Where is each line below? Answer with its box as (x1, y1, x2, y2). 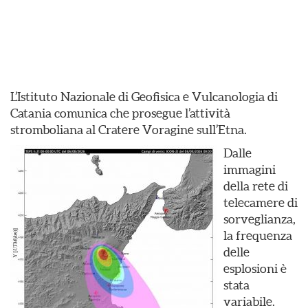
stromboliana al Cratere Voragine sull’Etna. (10, 122, 247, 137)
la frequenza (223, 228, 292, 243)
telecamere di (223, 195, 298, 210)
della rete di (223, 179, 288, 193)
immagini (223, 162, 276, 177)
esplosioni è (223, 261, 287, 276)
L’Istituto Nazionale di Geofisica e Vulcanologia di (10, 89, 278, 104)
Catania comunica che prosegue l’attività (10, 106, 230, 120)
